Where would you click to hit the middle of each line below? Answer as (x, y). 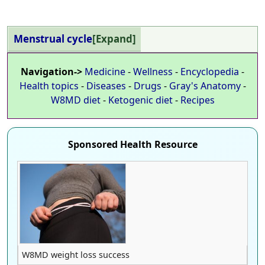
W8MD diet (75, 100)
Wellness (153, 72)
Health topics (49, 86)
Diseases (106, 86)
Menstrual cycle (53, 39)
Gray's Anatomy (205, 86)
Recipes (197, 100)
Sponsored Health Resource (132, 145)
